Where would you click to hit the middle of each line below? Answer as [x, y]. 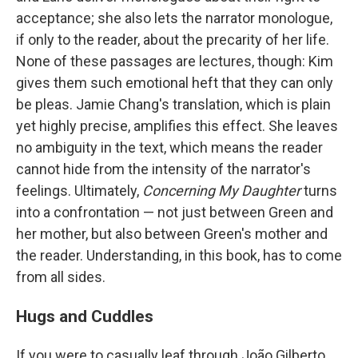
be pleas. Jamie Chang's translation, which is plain [173, 105]
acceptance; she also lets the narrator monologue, [174, 18]
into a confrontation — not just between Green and [175, 213]
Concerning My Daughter [223, 191]
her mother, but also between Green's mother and [172, 234]
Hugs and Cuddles [85, 316]
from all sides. [61, 277]
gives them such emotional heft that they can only [175, 83]
